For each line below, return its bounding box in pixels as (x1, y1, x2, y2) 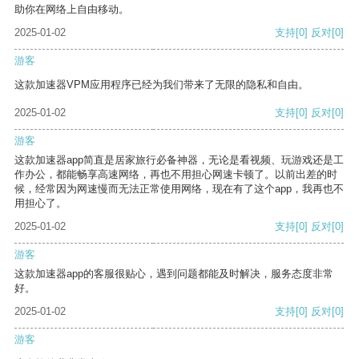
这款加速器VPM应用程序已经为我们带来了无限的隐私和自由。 (14, 79, 309, 91)
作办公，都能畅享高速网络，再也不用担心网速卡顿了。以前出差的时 (14, 168, 337, 181)
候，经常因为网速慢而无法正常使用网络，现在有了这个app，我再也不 (14, 183, 344, 196)
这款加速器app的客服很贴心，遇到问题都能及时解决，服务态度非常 (14, 268, 333, 280)
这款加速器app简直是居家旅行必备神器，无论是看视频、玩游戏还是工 (14, 154, 344, 167)
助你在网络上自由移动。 (14, 3, 129, 16)
